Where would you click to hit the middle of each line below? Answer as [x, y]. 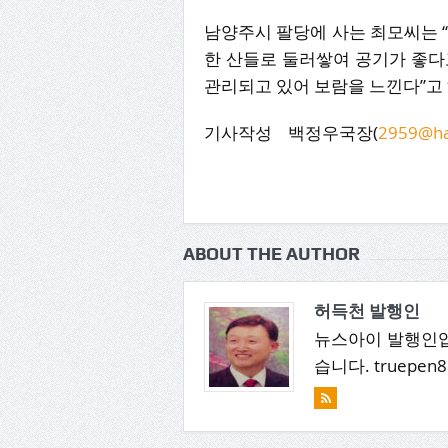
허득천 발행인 [367, 311]
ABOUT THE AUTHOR [271, 254]
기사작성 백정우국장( [291, 133]
